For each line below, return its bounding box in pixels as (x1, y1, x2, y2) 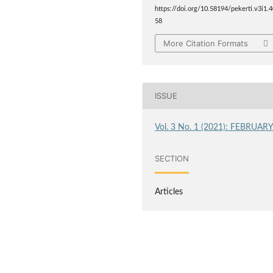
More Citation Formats (163, 38, 249, 48)
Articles (155, 187, 183, 196)
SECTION (155, 154, 190, 164)
